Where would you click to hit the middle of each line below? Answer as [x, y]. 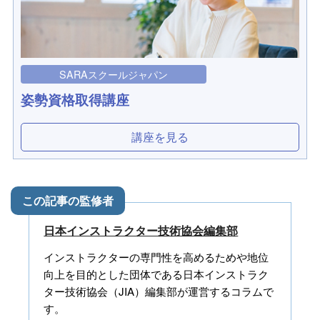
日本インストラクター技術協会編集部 [141, 231]
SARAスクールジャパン [113, 74]
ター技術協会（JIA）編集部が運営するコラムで [159, 291]
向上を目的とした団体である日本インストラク [156, 274]
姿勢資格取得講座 [75, 100]
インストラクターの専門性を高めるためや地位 [156, 257]
